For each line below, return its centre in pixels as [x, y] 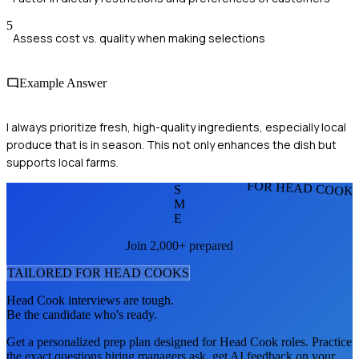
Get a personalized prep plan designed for [113, 341]
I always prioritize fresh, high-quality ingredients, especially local [176, 127]
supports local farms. [63, 162]
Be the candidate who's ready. [82, 314]
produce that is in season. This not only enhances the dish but [171, 144]
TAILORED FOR [56, 272]
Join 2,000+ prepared [179, 245]
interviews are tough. [119, 300]
